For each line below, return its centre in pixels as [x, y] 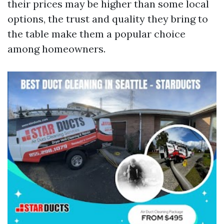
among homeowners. [56, 49]
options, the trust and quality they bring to [108, 19]
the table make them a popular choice [96, 34]
